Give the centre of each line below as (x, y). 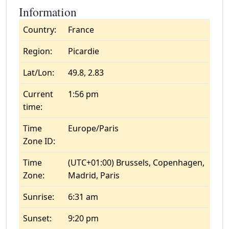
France (81, 30)
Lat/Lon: (39, 73)
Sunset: (37, 218)
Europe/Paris (93, 128)
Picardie (84, 51)
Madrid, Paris (94, 175)
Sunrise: (39, 197)
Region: (38, 51)
